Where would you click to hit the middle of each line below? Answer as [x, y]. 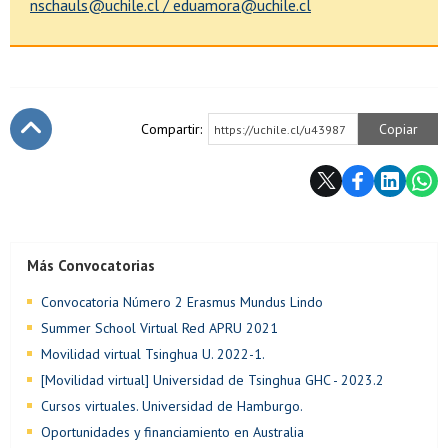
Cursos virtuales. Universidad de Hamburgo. [172, 405]
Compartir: [171, 128]
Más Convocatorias [91, 265]
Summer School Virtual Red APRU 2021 [159, 327]
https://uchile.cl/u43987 [280, 129]
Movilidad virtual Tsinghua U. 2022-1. [153, 353]
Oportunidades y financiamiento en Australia [172, 431]
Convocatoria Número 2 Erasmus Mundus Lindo [182, 301]
